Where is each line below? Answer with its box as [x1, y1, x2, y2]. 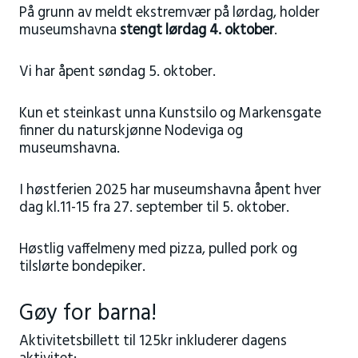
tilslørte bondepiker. [18, 255, 145, 279]
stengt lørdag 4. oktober [119, 18, 274, 42]
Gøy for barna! [18, 295, 157, 332]
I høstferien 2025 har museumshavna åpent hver [18, 178, 321, 202]
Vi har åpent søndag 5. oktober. [18, 60, 216, 84]
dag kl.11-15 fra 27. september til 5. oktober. [18, 196, 289, 220]
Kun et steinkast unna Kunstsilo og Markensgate [18, 101, 321, 125]
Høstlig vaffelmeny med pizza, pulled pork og [18, 237, 297, 261]
